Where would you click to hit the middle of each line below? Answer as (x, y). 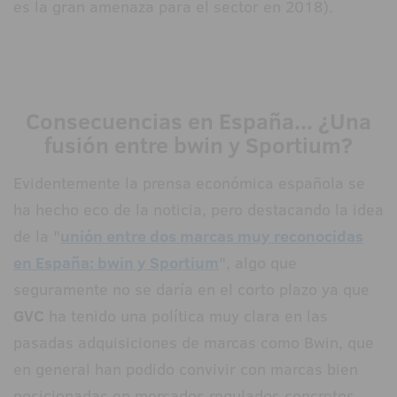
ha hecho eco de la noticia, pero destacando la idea (198, 210)
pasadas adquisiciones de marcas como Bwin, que (194, 343)
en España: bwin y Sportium (116, 263)
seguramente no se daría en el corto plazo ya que (191, 290)
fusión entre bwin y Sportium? (198, 145)
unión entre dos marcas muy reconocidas (212, 237)
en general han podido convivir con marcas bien (186, 370)
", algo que (258, 263)
